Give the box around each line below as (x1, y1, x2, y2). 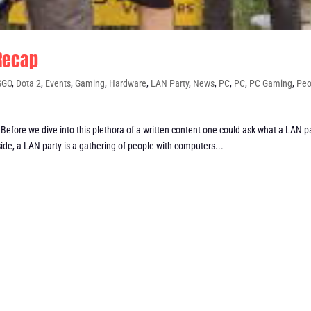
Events (45, 77, 72, 89)
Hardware (109, 77, 147, 89)
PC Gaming (249, 77, 293, 89)
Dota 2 (16, 77, 42, 89)
